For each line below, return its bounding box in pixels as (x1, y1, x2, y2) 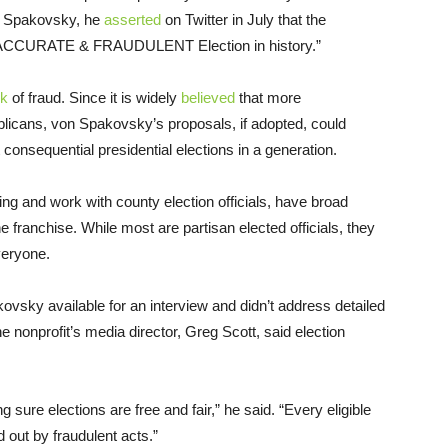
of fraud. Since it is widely (8, 89, 181, 107)
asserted (104, 11, 161, 29)
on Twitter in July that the (161, 11, 326, 29)
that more (235, 89, 301, 107)
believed (181, 89, 235, 107)
